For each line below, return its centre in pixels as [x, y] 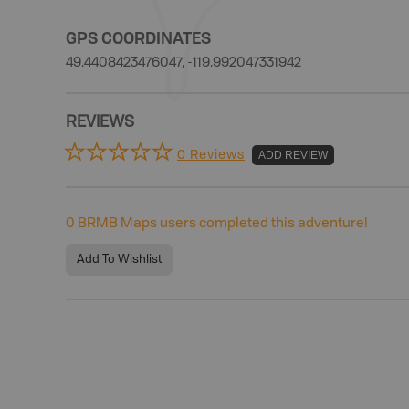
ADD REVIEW [293, 155]
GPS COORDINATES [138, 37]
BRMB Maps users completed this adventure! [221, 224]
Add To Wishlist [119, 260]
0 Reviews [211, 155]
